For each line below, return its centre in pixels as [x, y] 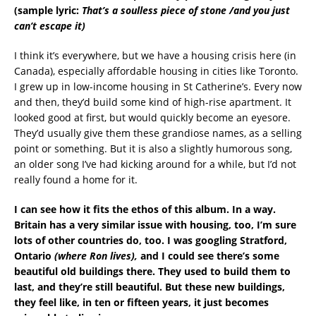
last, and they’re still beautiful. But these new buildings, [150, 286]
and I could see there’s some [210, 255]
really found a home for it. [76, 179]
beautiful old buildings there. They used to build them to [152, 271]
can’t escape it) [50, 25]
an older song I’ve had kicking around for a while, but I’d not [155, 164]
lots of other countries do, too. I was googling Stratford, [151, 240]
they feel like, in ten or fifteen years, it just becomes [141, 302]
